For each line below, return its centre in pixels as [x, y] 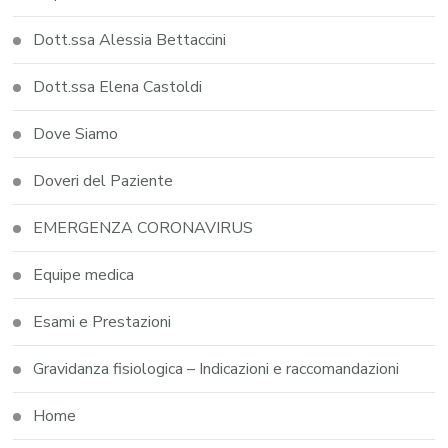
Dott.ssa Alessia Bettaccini [130, 40]
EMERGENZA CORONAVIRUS [143, 228]
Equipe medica [84, 275]
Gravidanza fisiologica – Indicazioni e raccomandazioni [216, 369]
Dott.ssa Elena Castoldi [118, 87]
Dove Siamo [76, 134]
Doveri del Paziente [103, 181]
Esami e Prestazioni [102, 322]
